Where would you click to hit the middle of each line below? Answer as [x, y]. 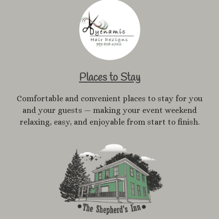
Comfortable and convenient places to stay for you [109, 98]
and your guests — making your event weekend [109, 110]
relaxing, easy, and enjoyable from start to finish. [109, 122]
